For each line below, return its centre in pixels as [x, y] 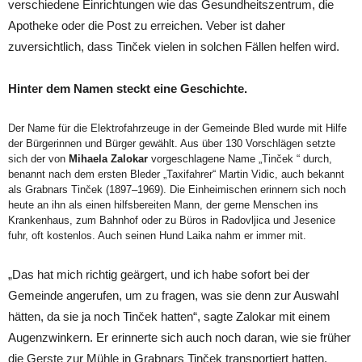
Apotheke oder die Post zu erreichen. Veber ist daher [147, 25]
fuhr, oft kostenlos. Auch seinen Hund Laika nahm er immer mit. [157, 235]
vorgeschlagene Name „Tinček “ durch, [240, 158]
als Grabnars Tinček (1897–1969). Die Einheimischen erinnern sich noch [177, 189]
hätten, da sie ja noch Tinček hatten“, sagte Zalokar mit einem [169, 316]
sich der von [38, 158]
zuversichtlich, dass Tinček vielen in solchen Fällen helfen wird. [174, 46]
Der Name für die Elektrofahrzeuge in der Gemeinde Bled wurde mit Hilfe [177, 128]
